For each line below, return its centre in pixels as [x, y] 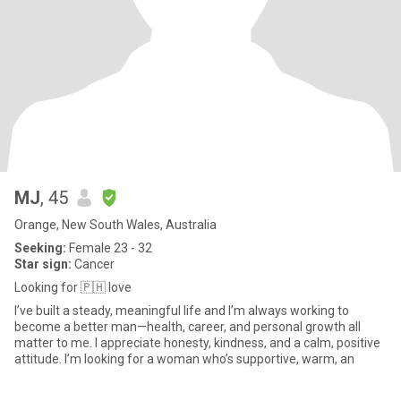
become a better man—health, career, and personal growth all [188, 327]
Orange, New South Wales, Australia [115, 225]
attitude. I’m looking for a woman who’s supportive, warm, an [184, 359]
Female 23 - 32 [109, 248]
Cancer [93, 264]
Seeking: [40, 248]
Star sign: [43, 264]
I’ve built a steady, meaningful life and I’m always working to [182, 311]
